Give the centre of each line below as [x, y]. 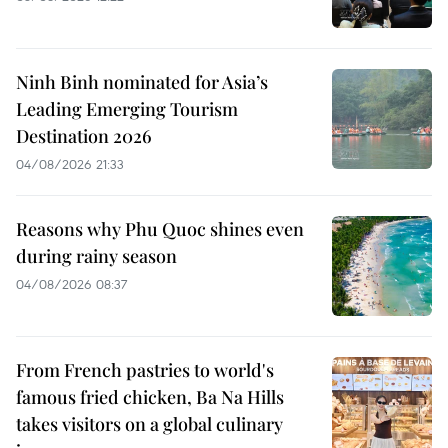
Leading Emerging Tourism [127, 109]
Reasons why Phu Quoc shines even [160, 229]
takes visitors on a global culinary [149, 424]
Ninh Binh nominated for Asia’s [142, 82]
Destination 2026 [84, 136]
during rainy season [96, 256]
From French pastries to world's [145, 370]
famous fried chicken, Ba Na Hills [150, 397]
